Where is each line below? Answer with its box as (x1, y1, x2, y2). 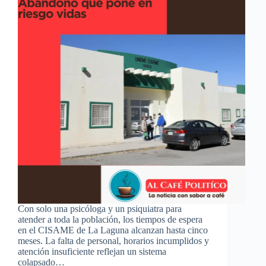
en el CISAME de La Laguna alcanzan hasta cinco (18, 224, 208, 235)
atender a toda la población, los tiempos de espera (18, 214, 202, 224)
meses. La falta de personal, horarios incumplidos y (18, 235, 209, 246)
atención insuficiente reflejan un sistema (18, 246, 166, 256)
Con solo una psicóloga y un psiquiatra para (18, 203, 182, 214)
